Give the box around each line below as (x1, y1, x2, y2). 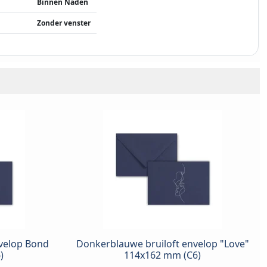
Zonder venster (37, 18, 91, 29)
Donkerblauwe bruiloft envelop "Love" (76, 237, 249, 251)
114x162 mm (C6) (124, 249, 201, 262)
